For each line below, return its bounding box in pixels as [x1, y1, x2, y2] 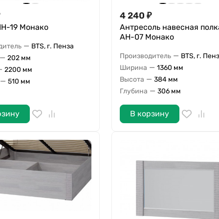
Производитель [119, 51, 171, 60]
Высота [119, 75, 144, 84]
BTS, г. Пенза [31, 42, 74, 50]
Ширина [119, 63, 147, 72]
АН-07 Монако [119, 32, 174, 42]
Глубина [119, 87, 148, 95]
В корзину [130, 109, 169, 119]
